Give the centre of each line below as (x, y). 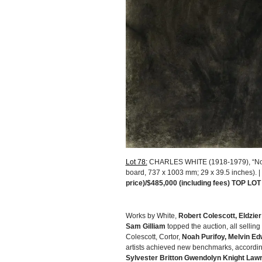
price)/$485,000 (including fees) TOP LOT (193, 183)
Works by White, (152, 216)
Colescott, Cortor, (154, 237)
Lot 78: (136, 162)
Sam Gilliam (145, 226)
